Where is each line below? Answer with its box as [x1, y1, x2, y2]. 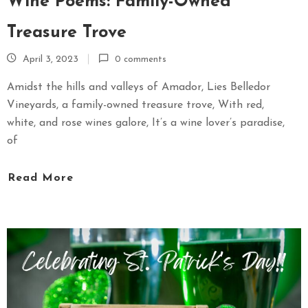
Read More [8, 173, 74, 184]
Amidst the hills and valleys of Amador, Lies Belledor [7, 81, 270, 93]
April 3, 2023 [23, 54, 78, 65]
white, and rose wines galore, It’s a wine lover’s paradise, [7, 117, 285, 129]
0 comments [115, 54, 166, 64]
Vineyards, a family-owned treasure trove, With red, [7, 99, 264, 111]
